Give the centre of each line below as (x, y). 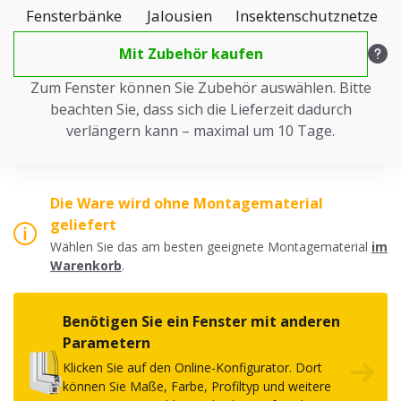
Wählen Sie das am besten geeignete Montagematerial (211, 247)
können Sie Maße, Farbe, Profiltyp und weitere (197, 387)
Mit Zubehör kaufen (191, 53)
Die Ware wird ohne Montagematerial (187, 203)
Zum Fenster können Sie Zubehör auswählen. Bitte (200, 87)
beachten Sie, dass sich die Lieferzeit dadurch (200, 109)
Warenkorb (86, 266)
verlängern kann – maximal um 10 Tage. (200, 130)
